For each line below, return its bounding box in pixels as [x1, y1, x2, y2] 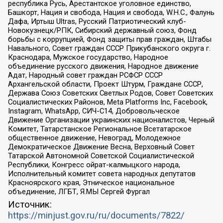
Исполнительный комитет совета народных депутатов [7, 169, 196, 179]
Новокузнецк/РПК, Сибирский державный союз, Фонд [7, 26, 197, 35]
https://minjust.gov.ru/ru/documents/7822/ [7, 210, 185, 222]
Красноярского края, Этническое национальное [7, 178, 175, 188]
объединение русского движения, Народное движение [7, 62, 199, 71]
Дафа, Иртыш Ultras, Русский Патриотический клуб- [7, 17, 186, 26]
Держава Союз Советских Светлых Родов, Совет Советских [7, 89, 213, 98]
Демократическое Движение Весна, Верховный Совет [7, 142, 195, 152]
